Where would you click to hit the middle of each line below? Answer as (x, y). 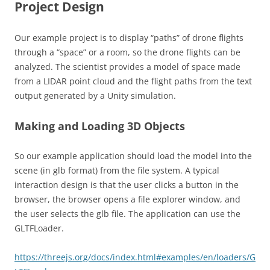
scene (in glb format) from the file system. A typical (117, 170)
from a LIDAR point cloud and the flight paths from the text (133, 81)
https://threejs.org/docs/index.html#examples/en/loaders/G (135, 257)
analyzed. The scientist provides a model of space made (127, 67)
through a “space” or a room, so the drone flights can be (127, 52)
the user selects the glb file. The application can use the (127, 214)
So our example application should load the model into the (133, 156)
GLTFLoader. (39, 228)
